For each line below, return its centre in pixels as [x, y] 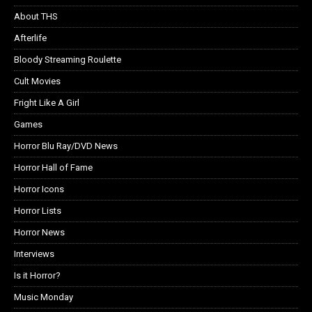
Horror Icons [39, 189]
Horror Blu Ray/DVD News [66, 146]
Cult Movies [37, 81]
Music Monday [44, 297]
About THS [36, 16]
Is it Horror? [37, 275]
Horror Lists [38, 210]
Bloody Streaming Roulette [68, 59]
